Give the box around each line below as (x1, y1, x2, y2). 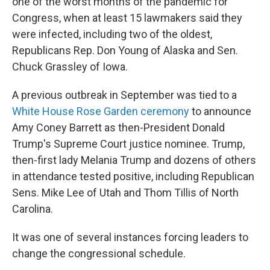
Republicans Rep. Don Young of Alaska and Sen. (12, 44, 238, 57)
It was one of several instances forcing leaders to (12, 231, 248, 244)
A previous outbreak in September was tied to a (12, 89, 237, 102)
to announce (189, 105, 251, 118)
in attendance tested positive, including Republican (12, 170, 254, 183)
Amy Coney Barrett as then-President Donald (12, 121, 225, 134)
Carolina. (12, 202, 53, 216)
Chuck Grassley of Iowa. (12, 60, 128, 74)
